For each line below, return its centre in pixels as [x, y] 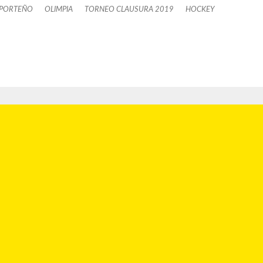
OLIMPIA [59, 9]
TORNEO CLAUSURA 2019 [129, 9]
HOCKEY [200, 9]
